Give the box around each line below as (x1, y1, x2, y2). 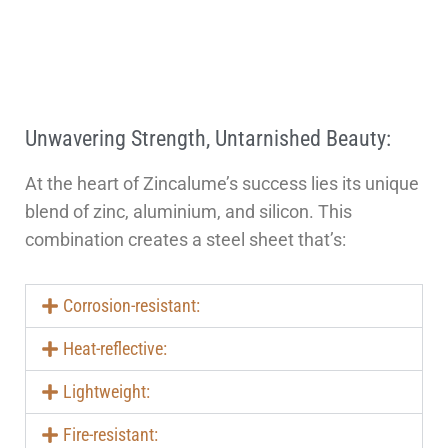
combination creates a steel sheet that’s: (25, 229, 346, 251)
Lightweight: (62, 381, 150, 403)
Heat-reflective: (62, 338, 167, 360)
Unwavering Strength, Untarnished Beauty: (25, 126, 391, 152)
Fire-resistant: (62, 424, 158, 446)
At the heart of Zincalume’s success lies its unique (25, 173, 419, 195)
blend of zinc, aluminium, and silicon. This (25, 201, 352, 223)
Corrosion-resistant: (62, 295, 200, 317)
